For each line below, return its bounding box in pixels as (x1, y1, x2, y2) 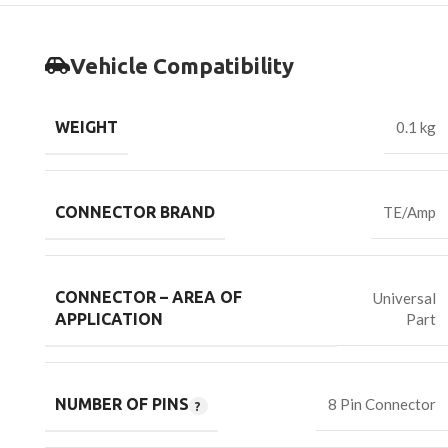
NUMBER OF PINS (55, 395, 189, 414)
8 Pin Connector (328, 395, 436, 414)
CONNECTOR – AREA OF (55, 288, 242, 307)
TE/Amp (383, 203, 436, 222)
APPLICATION (55, 310, 163, 329)
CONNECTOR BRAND (55, 203, 215, 222)
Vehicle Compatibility (70, 53, 294, 79)
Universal (373, 288, 436, 307)
